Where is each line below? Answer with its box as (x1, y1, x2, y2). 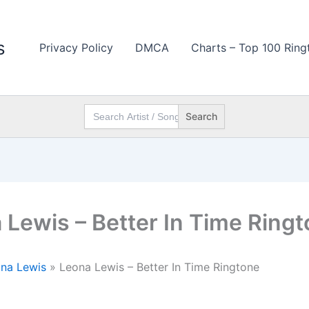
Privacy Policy (39, 41, 113, 54)
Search (83, 102, 115, 114)
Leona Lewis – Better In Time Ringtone (56, 260, 259, 274)
